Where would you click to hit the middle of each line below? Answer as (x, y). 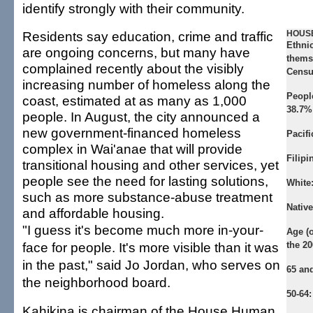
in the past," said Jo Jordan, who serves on (151, 265)
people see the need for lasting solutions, (145, 181)
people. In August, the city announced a (141, 117)
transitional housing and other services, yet (151, 165)
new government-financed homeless (132, 133)
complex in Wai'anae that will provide (132, 149)
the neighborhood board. (96, 282)
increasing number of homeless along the (146, 85)
